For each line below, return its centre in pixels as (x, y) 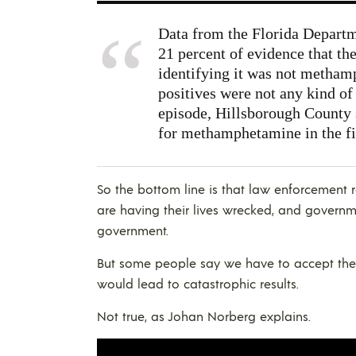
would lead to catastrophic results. (198, 283)
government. (133, 230)
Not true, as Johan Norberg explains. (204, 315)
